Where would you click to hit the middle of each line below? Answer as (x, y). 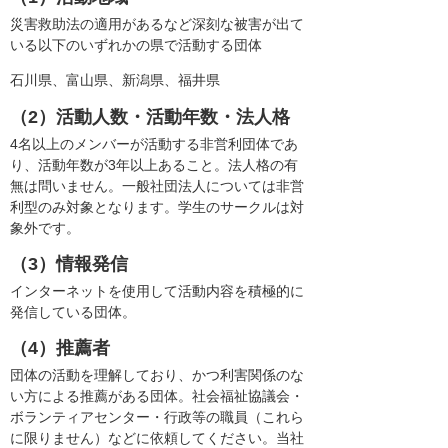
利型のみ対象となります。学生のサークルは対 (157, 206)
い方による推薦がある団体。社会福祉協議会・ (157, 396)
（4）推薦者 (60, 348)
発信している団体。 (73, 311)
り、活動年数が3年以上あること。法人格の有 (154, 164)
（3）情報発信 (69, 263)
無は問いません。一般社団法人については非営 (157, 185)
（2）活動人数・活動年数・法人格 (150, 116)
